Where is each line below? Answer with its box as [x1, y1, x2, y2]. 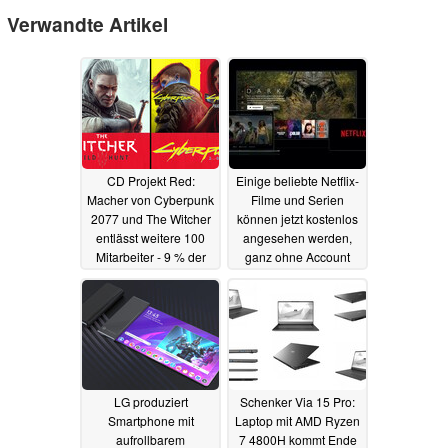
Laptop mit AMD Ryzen [235, 411, 360, 429]
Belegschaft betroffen [93, 266, 208, 284]
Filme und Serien [251, 190, 344, 208]
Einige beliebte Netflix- [236, 171, 359, 189]
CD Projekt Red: [106, 171, 195, 189]
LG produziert [113, 392, 188, 410]
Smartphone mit [107, 411, 194, 429]
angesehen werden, [243, 228, 352, 246]
